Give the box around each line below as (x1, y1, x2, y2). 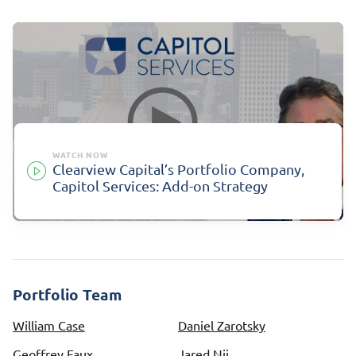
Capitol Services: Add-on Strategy (52, 176, 268, 194)
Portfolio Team (13, 284, 122, 304)
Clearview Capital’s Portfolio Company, (52, 160, 304, 177)
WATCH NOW (52, 148, 108, 161)
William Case (13, 316, 85, 333)
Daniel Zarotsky (178, 316, 265, 333)
